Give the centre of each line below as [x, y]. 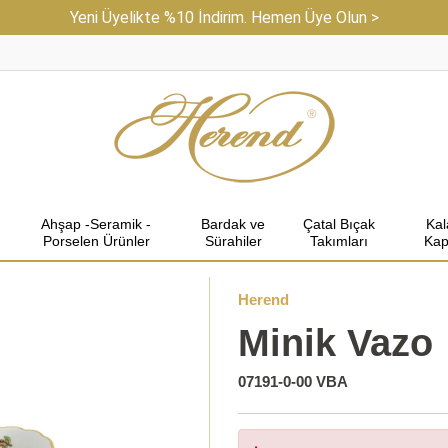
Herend [264, 299]
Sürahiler [233, 241]
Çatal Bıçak [338, 224]
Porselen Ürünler [96, 241]
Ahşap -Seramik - [96, 224]
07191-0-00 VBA [293, 381]
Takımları [338, 241]
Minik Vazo [336, 343]
